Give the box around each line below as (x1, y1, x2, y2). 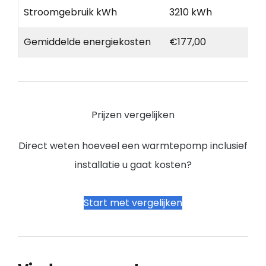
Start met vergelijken (84, 196, 182, 210)
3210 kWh (169, 5, 212, 20)
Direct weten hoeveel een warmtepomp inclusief (18, 139, 248, 153)
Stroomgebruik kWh (24, 5, 117, 20)
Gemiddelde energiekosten (24, 35, 151, 49)
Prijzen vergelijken (91, 108, 175, 122)
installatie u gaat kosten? (74, 158, 192, 172)
